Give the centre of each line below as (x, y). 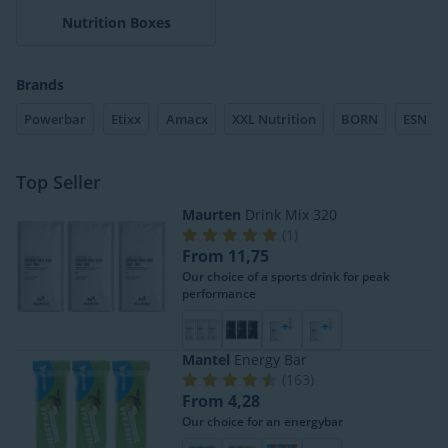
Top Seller (58, 182)
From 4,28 (221, 400)
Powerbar (55, 118)
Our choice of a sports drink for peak (286, 275)
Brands (40, 85)
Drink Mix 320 (289, 214)
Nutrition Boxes (116, 23)
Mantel (206, 359)
